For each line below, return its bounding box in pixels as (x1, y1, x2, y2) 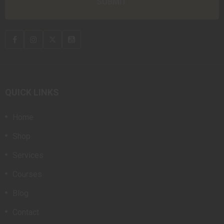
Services (12, 150, 43, 160)
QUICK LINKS (5, 87, 59, 98)
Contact (12, 207, 39, 217)
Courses (12, 169, 42, 179)
